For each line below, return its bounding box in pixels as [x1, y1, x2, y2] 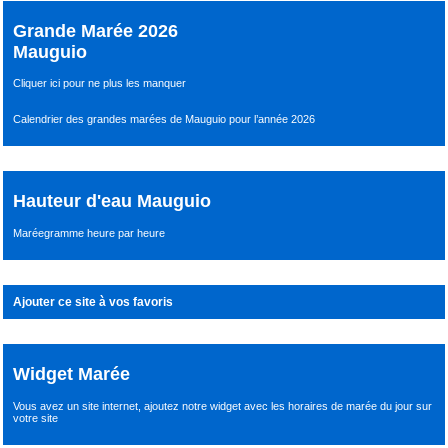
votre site [13, 412, 59, 425]
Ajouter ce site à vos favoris [13, 295, 174, 310]
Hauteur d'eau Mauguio [13, 191, 212, 212]
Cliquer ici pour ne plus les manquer [13, 77, 187, 90]
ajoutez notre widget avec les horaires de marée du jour [144, 400, 417, 413]
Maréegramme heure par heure [13, 227, 166, 240]
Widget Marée [13, 364, 131, 385]
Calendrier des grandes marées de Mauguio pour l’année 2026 [13, 113, 316, 126]
